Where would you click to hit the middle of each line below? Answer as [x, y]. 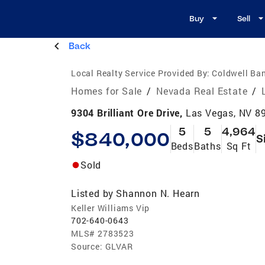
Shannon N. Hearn [158, 193]
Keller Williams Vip [111, 208]
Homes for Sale [107, 91]
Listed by [93, 193]
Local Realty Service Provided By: [140, 73]
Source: [87, 246]
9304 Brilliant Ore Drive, [128, 112]
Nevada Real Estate [202, 91]
